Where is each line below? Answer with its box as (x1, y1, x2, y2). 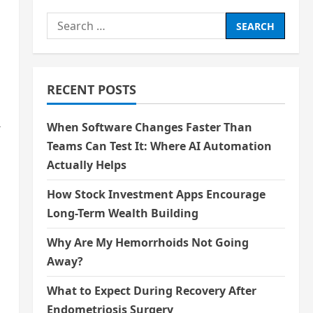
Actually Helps (46, 157, 126, 173)
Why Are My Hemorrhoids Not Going (46, 235, 249, 250)
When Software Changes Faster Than (46, 119, 252, 135)
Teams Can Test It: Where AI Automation (46, 138, 272, 154)
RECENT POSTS (46, 81, 136, 98)
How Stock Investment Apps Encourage (46, 187, 265, 202)
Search (45, 13, 84, 29)
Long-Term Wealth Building (46, 205, 198, 221)
